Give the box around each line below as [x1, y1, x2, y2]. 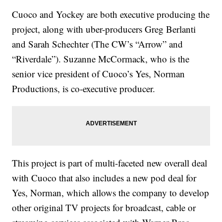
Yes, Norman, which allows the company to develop [12, 186, 210, 199]
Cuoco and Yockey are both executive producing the [12, 8, 210, 20]
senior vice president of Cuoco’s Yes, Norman [12, 67, 185, 80]
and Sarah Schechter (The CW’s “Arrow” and [12, 38, 183, 50]
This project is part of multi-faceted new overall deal [12, 157, 208, 169]
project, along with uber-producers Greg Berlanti [12, 23, 196, 35]
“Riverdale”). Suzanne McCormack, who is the [12, 53, 190, 65]
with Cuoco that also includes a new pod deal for [12, 171, 197, 184]
